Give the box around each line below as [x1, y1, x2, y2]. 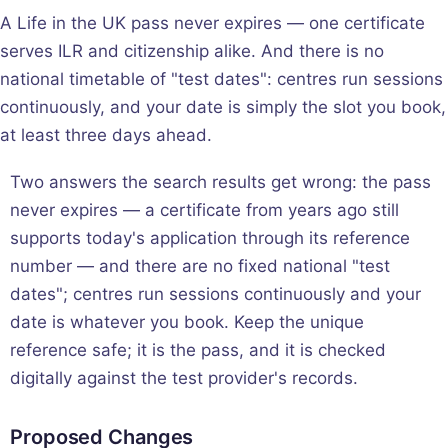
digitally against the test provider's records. [10, 367, 358, 388]
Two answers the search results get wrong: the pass [10, 171, 431, 192]
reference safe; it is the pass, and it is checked [10, 339, 386, 360]
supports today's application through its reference [10, 227, 410, 248]
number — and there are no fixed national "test [10, 255, 390, 276]
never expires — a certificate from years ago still [10, 199, 399, 220]
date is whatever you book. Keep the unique [10, 311, 364, 332]
